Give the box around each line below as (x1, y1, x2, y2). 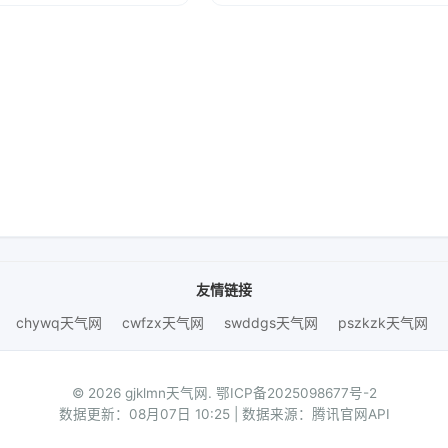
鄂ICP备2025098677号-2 (215, 385, 377, 401)
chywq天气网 (15, 314, 102, 331)
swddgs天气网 (223, 314, 318, 331)
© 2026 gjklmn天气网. (71, 385, 216, 401)
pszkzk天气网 (337, 314, 428, 331)
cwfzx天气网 (121, 314, 204, 331)
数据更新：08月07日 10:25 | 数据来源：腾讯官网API (58, 406, 390, 422)
